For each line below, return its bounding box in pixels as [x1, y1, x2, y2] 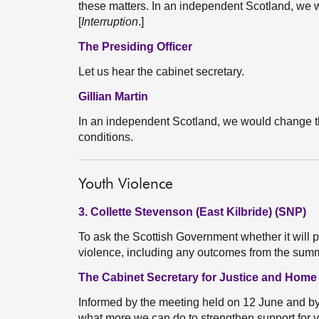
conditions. [78, 131, 133, 143]
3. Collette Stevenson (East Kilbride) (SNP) [78, 206, 306, 218]
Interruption [81, 16, 138, 28]
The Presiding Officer [78, 41, 192, 53]
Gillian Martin [78, 90, 148, 103]
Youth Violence [78, 177, 173, 192]
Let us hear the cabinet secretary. [78, 66, 244, 78]
